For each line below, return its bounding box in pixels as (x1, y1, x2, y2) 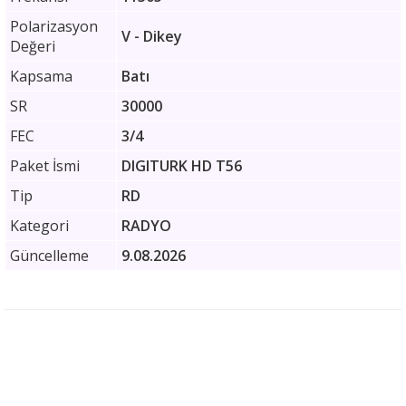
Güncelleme (10, 246, 89, 266)
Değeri (10, 36, 55, 56)
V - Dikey (121, 26, 182, 46)
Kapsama (10, 66, 72, 86)
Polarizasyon (10, 16, 98, 36)
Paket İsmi (10, 156, 80, 176)
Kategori (10, 216, 69, 236)
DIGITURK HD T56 (121, 156, 242, 176)
